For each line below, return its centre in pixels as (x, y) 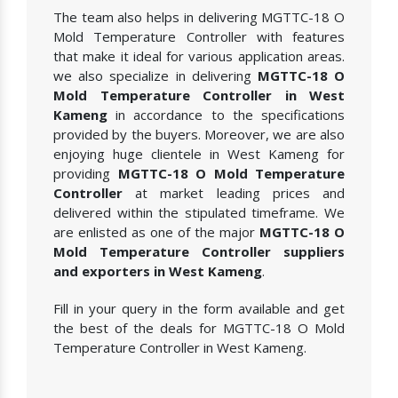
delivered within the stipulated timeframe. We (199, 212)
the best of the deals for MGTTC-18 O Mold (199, 327)
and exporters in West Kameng (158, 271)
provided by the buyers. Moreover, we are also (199, 134)
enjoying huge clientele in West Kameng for (199, 153)
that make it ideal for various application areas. (199, 56)
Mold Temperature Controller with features (199, 36)
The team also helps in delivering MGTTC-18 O (199, 16)
